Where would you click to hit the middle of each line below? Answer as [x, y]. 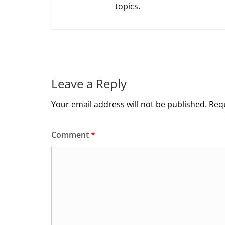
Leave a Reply [89, 83]
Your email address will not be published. [129, 104]
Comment [71, 134]
